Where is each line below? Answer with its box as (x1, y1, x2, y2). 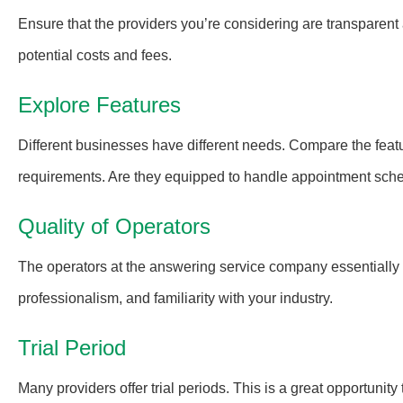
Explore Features (18, 93, 181, 117)
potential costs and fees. (18, 48, 172, 63)
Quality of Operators (18, 214, 210, 238)
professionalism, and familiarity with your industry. (18, 291, 333, 306)
